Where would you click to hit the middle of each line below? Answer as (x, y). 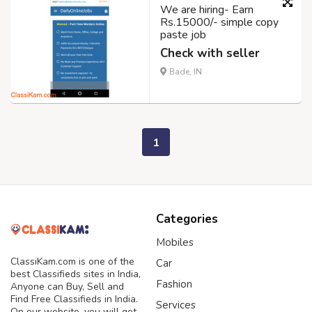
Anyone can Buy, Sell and (67, 287)
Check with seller (210, 54)
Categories (187, 219)
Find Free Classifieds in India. (74, 299)
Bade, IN (185, 72)
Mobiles (175, 242)
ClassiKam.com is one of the (72, 262)
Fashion (174, 284)
